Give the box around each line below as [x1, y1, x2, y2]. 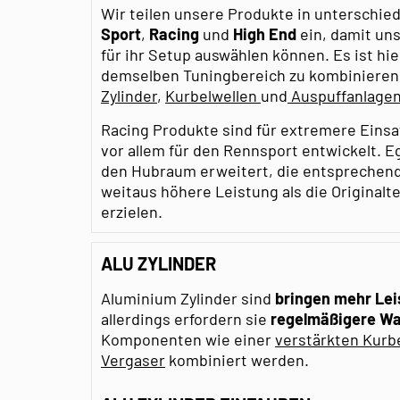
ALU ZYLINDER [101, 252, 216, 274]
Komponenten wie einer [101, 329, 275, 349]
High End [233, 23, 300, 44]
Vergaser [101, 349, 165, 370]
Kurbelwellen [165, 85, 261, 105]
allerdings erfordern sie [101, 308, 271, 329]
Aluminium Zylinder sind [101, 287, 275, 308]
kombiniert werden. [165, 349, 309, 370]
